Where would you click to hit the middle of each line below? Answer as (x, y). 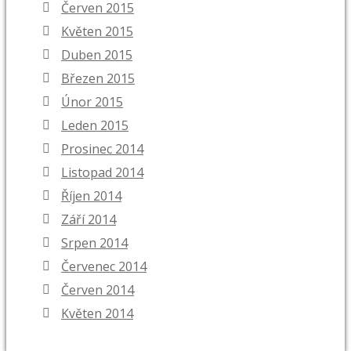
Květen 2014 (97, 314)
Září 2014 (89, 220)
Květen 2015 (97, 32)
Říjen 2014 (91, 196)
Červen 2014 (98, 290)
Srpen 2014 (94, 243)
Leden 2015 (95, 126)
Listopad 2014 (102, 173)
